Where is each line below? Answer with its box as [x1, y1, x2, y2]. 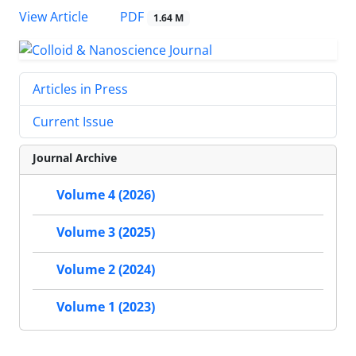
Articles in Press [33, 79, 128, 98]
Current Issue [33, 112, 114, 130]
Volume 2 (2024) [56, 261, 155, 279]
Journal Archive [33, 149, 117, 165]
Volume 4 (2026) [56, 186, 155, 204]
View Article [19, 8, 88, 25]
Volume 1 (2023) [56, 298, 155, 316]
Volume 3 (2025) [56, 223, 155, 242]
